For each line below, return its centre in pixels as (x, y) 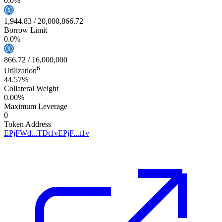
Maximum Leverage (36, 106)
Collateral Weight (31, 88)
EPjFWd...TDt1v (31, 133)
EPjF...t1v (74, 133)
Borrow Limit (26, 30)
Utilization (20, 70)
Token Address (28, 124)
